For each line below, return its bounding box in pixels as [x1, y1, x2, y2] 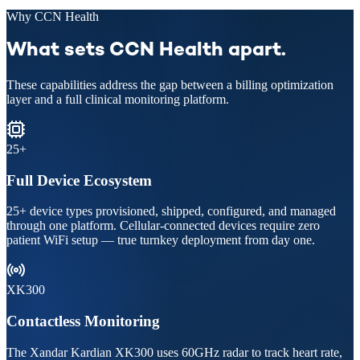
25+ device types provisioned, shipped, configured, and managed [6, 204, 336, 219]
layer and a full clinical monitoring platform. [6, 92, 229, 106]
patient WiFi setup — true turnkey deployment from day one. [6, 233, 315, 247]
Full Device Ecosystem [6, 171, 152, 189]
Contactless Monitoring [6, 312, 160, 329]
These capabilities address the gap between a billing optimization [6, 77, 333, 92]
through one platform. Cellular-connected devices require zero [6, 219, 320, 233]
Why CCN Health [6, 10, 99, 23]
